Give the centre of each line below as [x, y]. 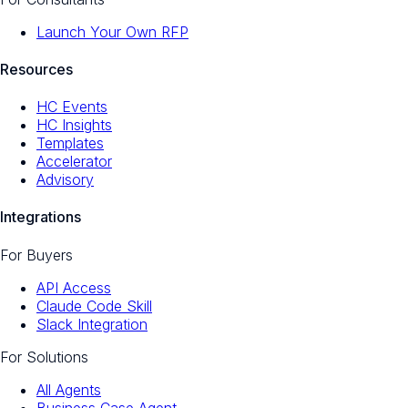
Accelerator [74, 162]
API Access [74, 287]
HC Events [72, 107]
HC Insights [74, 125]
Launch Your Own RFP [112, 31]
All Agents [69, 389]
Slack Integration [92, 324]
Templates [70, 143]
